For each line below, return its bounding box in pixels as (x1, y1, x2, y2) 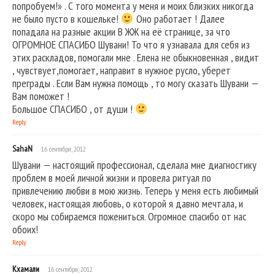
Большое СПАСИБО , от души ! (12, 102, 135, 117)
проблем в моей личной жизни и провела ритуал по (12, 171, 211, 185)
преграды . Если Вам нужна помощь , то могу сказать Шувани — (12, 76, 258, 91)
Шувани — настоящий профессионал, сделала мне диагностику (12, 158, 257, 172)
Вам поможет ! (12, 89, 69, 104)
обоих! (12, 222, 38, 237)
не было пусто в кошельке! (12, 12, 121, 26)
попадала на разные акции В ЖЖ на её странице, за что (12, 25, 230, 39)
